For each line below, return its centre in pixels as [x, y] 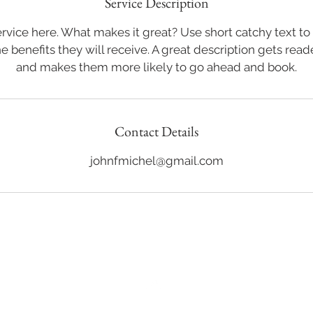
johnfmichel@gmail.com [156, 161]
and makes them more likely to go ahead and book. [156, 67]
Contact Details [156, 131]
